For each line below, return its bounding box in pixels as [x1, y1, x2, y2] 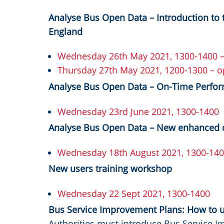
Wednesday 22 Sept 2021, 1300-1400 [57, 187, 210, 199]
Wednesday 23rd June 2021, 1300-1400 [57, 105, 219, 117]
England [48, 25, 82, 37]
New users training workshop [48, 162, 172, 175]
